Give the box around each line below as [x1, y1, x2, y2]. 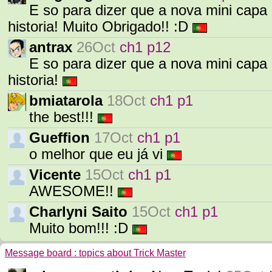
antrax [29, 39, 72, 55]
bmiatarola [29, 93, 103, 109]
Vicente [29, 167, 81, 183]
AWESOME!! [29, 183, 118, 199]
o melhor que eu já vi [29, 146, 167, 162]
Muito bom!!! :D [29, 220, 132, 236]
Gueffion [29, 130, 90, 146]
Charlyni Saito [29, 204, 127, 220]
